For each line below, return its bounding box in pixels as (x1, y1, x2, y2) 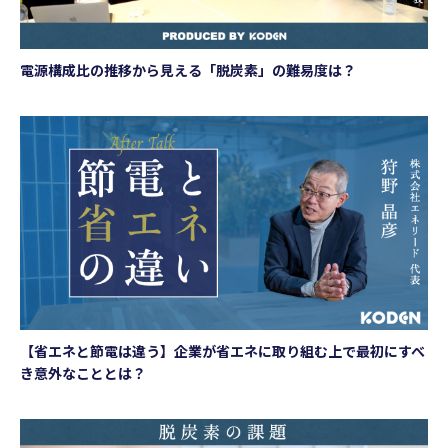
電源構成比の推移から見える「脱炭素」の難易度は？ (20, 59, 356, 80)
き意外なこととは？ (20, 362, 146, 383)
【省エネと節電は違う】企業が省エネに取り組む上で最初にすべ (20, 340, 425, 361)
